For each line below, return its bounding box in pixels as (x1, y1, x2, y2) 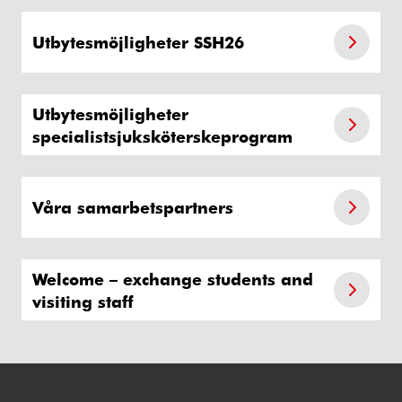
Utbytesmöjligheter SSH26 (32, 31, 244, 53)
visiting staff (32, 290, 134, 311)
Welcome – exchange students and (32, 267, 313, 289)
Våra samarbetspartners (32, 197, 233, 218)
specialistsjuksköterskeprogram (32, 125, 293, 146)
